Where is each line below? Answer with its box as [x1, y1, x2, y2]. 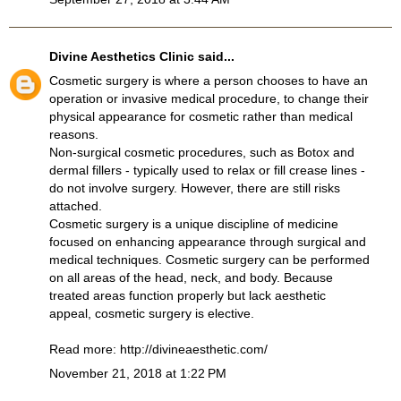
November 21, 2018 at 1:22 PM [49, 366, 226, 381]
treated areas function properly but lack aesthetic [49, 288, 326, 303]
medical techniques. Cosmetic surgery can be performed [49, 252, 370, 268]
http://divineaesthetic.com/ [120, 342, 268, 357]
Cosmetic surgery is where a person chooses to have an [49, 73, 368, 89]
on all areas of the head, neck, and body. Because [49, 270, 333, 286]
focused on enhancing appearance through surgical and [49, 235, 366, 250]
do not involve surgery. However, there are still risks [49, 181, 340, 196]
